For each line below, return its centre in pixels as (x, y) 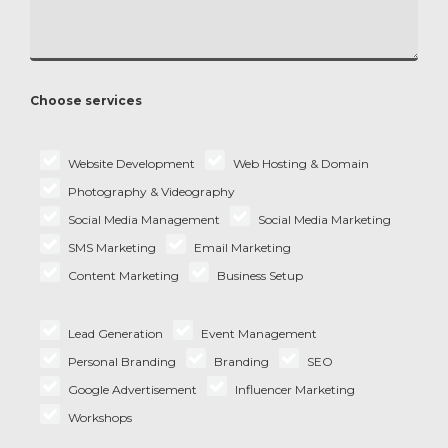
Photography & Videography (151, 191)
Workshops (100, 417)
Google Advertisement (132, 389)
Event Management (259, 333)
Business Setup (260, 275)
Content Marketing (123, 275)
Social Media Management (144, 219)
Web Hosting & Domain (301, 163)
